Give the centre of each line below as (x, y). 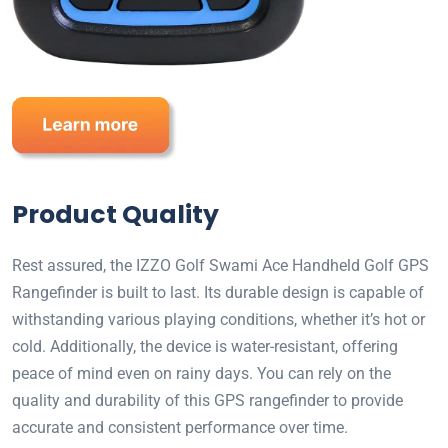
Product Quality (115, 215)
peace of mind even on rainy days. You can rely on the (201, 374)
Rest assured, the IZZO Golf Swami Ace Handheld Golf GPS (220, 266)
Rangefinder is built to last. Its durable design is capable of (218, 293)
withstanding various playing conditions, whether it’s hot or (218, 320)
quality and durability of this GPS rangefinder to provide (207, 401)
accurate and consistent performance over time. (180, 428)
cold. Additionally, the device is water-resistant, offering (205, 347)
